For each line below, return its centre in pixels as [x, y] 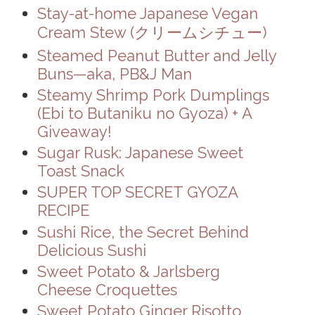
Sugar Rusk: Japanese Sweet [140, 153]
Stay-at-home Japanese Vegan [147, 14]
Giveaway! [74, 132]
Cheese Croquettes [107, 289]
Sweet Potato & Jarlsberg [128, 271]
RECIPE [63, 211]
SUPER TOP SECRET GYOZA [137, 192]
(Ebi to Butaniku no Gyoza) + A [144, 114]
